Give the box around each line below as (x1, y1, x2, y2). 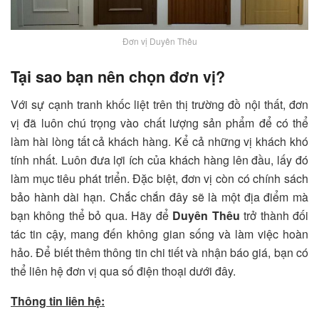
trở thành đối (239, 206, 309, 224)
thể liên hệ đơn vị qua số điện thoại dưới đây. (11, 262, 236, 279)
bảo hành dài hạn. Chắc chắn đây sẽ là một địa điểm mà (11, 188, 308, 205)
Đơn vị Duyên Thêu (122, 34, 197, 47)
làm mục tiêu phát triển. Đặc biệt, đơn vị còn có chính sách (11, 169, 308, 187)
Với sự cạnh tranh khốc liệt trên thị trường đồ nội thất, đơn (11, 95, 308, 113)
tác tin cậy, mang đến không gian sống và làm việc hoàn (11, 225, 308, 242)
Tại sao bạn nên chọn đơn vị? (11, 66, 225, 88)
